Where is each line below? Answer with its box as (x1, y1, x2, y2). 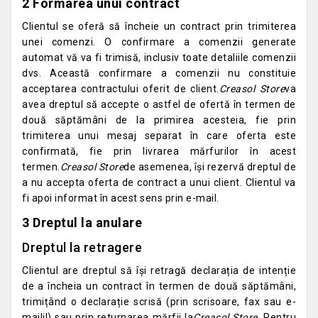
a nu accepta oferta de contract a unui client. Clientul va (22, 177, 296, 188)
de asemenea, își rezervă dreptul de (124, 161, 297, 172)
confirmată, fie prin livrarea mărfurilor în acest (22, 146, 296, 157)
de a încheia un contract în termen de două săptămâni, (22, 280, 296, 292)
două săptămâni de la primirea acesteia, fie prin (22, 114, 296, 126)
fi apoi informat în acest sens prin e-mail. (22, 192, 219, 204)
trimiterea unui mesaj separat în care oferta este (22, 130, 296, 141)
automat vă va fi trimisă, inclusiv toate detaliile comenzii (22, 52, 296, 63)
